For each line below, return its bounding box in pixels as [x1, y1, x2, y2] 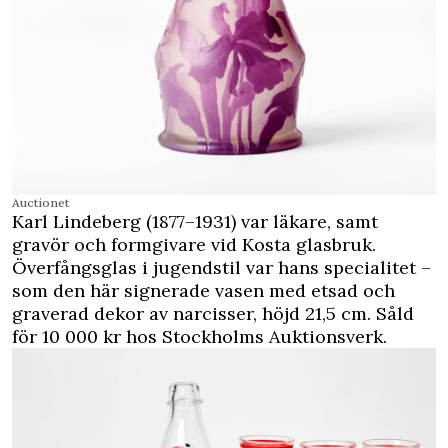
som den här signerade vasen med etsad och [12, 279, 395, 303]
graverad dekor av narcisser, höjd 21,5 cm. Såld [12, 302, 414, 326]
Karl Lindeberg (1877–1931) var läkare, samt [12, 210, 378, 234]
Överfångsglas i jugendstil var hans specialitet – [12, 256, 431, 280]
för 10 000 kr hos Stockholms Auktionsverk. [12, 325, 387, 349]
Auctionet [12, 195, 69, 211]
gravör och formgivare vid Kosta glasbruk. [12, 233, 376, 257]
